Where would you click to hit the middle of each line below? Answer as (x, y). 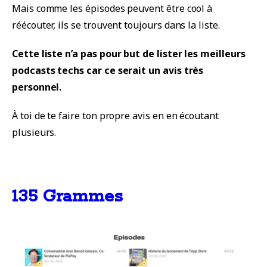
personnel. (37, 87)
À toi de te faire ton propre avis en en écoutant (115, 116)
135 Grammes (67, 197)
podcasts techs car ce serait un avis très (108, 71)
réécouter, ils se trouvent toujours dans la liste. (116, 25)
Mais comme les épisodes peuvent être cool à (112, 9)
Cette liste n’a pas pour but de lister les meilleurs (129, 54)
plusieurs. (34, 133)
